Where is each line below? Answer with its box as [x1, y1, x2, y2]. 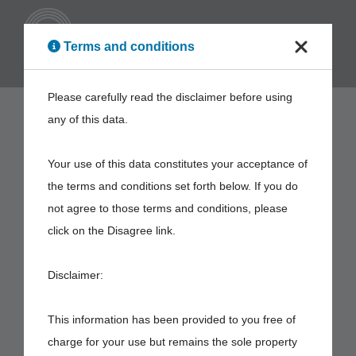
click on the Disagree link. [48, 224, 176, 237]
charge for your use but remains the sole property [48, 335, 297, 348]
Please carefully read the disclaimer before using [48, 91, 292, 103]
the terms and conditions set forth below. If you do [48, 180, 298, 192]
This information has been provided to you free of [48, 313, 296, 326]
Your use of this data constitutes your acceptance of [48, 157, 308, 170]
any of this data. [48, 113, 128, 126]
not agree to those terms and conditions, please [48, 202, 288, 215]
